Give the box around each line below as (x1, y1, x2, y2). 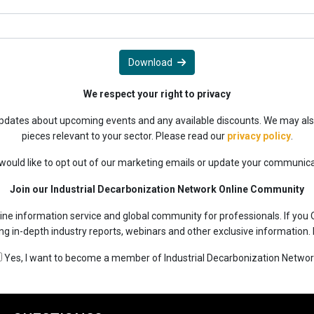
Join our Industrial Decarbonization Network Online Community (10, 184, 304, 196)
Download (128, 57, 172, 69)
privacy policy (226, 130, 291, 142)
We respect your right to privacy (83, 88, 231, 100)
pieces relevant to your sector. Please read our (21, 130, 227, 142)
